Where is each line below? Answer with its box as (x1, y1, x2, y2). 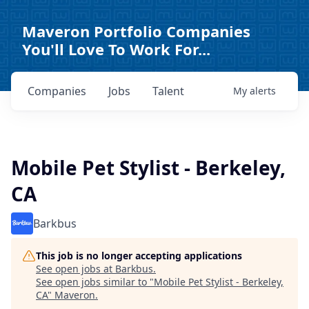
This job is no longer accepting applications (36, 249, 242, 262)
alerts (250, 84, 276, 97)
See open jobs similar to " (36, 275, 154, 288)
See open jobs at (36, 262, 115, 275)
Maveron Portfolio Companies (22, 21, 250, 41)
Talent (152, 83, 184, 99)
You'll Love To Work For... (22, 39, 210, 59)
